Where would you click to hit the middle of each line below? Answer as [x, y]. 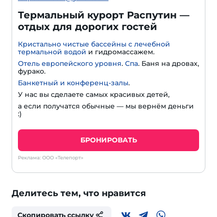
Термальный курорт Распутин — [104, 15]
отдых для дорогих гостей [87, 26]
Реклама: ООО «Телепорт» [51, 157]
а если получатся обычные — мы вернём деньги [106, 106]
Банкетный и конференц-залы [73, 83]
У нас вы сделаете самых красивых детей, [94, 94]
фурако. [32, 71]
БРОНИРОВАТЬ [108, 140]
